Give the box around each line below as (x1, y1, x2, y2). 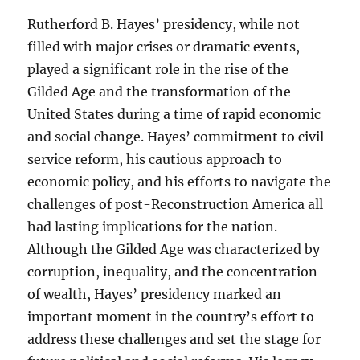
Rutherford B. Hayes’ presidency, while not (27, 16, 301, 33)
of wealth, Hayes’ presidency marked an (27, 286, 282, 303)
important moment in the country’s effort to (27, 309, 315, 325)
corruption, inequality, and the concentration (27, 264, 318, 280)
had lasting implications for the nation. (27, 219, 278, 235)
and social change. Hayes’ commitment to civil (27, 129, 325, 145)
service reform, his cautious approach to (27, 151, 283, 168)
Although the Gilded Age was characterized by (27, 241, 321, 258)
